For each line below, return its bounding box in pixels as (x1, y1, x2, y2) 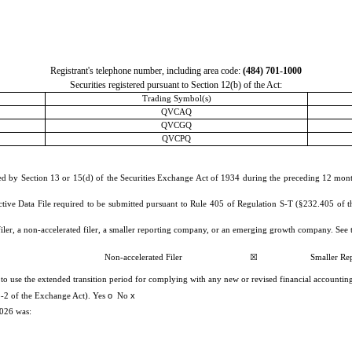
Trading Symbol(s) (141, 93, 211, 103)
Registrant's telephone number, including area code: (50, 64, 243, 76)
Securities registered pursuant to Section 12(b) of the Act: (70, 79, 282, 90)
